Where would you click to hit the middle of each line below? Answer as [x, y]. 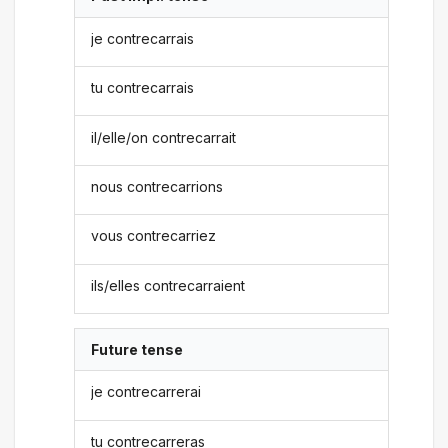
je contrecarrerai [146, 392]
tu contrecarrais [143, 88]
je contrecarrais [143, 38]
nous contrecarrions [157, 186]
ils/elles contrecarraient [168, 285]
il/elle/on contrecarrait [164, 137]
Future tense [137, 350]
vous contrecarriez [154, 236]
